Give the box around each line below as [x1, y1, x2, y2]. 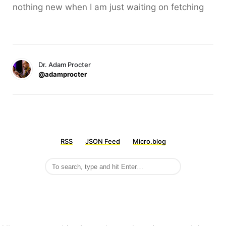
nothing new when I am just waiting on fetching [13, 2, 204, 12]
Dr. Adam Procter [38, 61, 91, 69]
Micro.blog [132, 137, 166, 145]
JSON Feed [85, 137, 120, 145]
